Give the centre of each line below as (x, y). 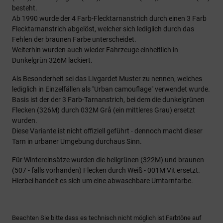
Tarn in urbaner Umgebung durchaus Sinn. (77, 141)
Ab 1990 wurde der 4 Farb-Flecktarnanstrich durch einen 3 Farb (109, 18)
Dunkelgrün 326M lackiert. (52, 60)
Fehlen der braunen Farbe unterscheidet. (74, 39)
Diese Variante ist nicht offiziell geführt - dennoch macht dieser (107, 131)
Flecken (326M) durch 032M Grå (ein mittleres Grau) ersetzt (104, 110)
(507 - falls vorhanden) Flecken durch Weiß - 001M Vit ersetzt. (106, 170)
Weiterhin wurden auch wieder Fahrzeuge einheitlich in (95, 50)
